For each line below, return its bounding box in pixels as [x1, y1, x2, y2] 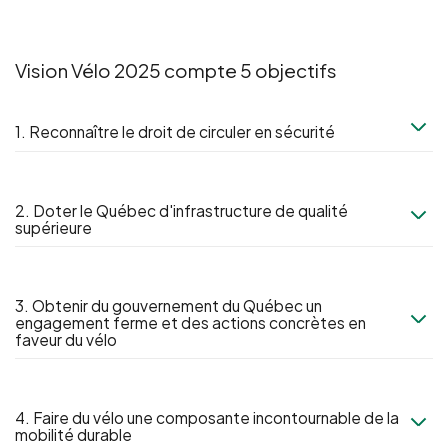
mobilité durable [15, 425, 132, 444]
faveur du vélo [15, 330, 117, 349]
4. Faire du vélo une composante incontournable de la [15, 408, 399, 427]
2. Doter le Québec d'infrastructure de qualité [15, 201, 348, 220]
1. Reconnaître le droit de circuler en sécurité [15, 121, 335, 141]
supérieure [15, 218, 92, 237]
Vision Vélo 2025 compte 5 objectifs [15, 58, 337, 82]
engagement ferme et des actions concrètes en [15, 313, 366, 332]
